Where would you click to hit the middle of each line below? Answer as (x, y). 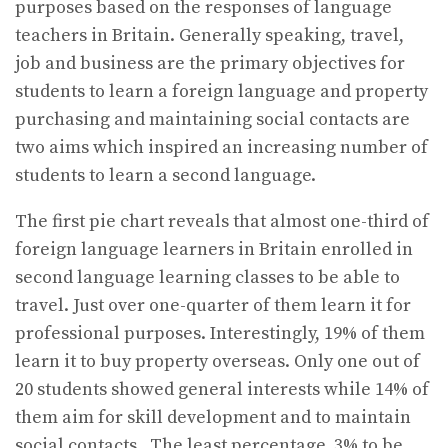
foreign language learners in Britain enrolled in (214, 250)
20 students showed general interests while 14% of (222, 390)
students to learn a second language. (169, 176)
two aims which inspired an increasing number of (221, 148)
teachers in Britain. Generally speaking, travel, (209, 36)
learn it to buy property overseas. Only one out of (217, 362)
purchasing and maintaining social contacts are (212, 120)
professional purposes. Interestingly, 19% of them (220, 334)
